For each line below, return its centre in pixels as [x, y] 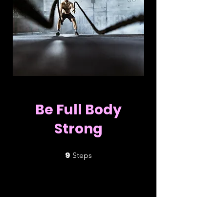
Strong [78, 129]
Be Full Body [78, 109]
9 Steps [100, 153]
